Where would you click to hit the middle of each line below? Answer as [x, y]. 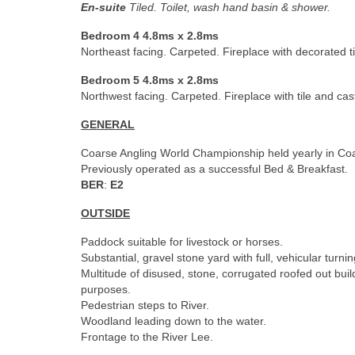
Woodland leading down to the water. [174, 321]
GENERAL [108, 125]
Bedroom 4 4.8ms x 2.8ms [150, 36]
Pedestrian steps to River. [145, 305]
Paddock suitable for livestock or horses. [182, 242]
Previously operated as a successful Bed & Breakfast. [214, 169]
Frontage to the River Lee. [147, 337]
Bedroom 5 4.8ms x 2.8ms [150, 80]
